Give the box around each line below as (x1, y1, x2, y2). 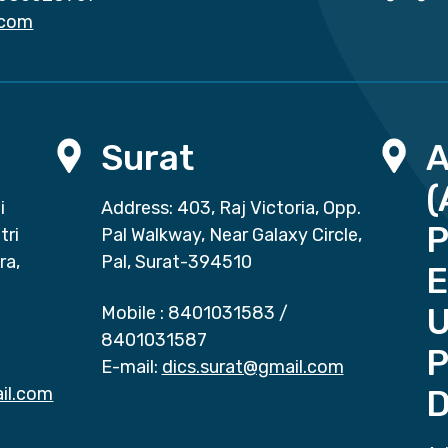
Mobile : (100, 302, 164, 325)
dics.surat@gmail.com (161, 356, 344, 379)
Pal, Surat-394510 (100, 251, 252, 274)
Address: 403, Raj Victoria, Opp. (100, 197, 361, 220)
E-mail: (100, 356, 158, 379)
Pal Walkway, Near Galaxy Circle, (100, 224, 362, 247)
